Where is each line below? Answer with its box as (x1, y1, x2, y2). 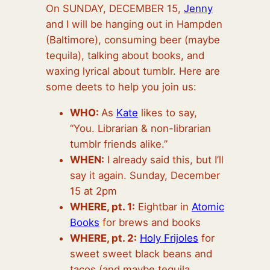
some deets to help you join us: (45, 80, 196, 93)
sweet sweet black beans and (69, 247, 212, 260)
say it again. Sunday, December (69, 169, 220, 181)
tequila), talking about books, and (45, 49, 204, 61)
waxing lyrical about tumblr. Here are (45, 64, 220, 77)
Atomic (191, 200, 224, 213)
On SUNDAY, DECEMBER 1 (45, 2, 172, 14)
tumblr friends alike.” (69, 137, 168, 150)
